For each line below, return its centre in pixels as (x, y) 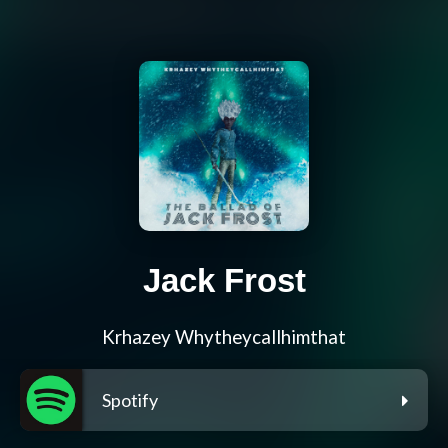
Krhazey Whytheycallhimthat (224, 337)
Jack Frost (224, 281)
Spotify (130, 400)
